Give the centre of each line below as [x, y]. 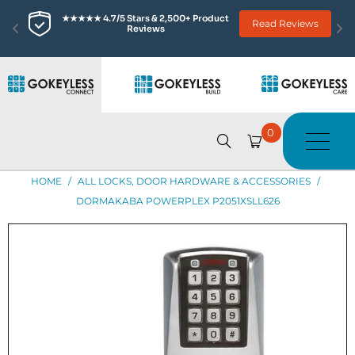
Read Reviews [285, 23]
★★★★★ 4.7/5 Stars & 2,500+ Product [145, 18]
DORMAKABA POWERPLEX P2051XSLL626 [177, 201]
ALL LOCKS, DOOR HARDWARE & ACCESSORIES [194, 181]
